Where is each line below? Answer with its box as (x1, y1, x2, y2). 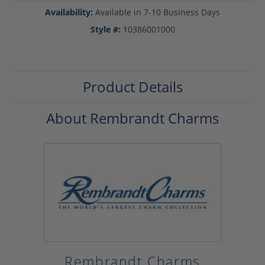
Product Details (82, 77, 183, 97)
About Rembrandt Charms (46, 108, 219, 128)
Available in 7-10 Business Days (95, 7, 220, 18)
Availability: (45, 7, 93, 18)
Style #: (90, 24, 121, 35)
